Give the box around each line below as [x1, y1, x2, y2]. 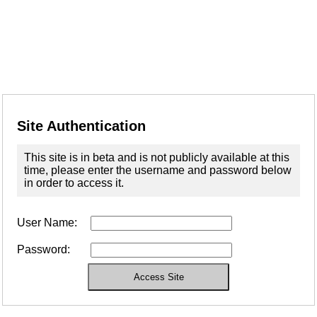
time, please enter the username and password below [24, 163, 292, 176]
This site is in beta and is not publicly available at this [24, 151, 289, 163]
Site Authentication [17, 118, 146, 134]
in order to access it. [24, 176, 124, 189]
